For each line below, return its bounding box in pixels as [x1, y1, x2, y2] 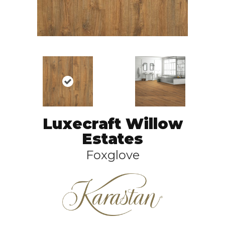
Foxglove [85, 148, 140, 162]
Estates [82, 130, 143, 148]
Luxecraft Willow [42, 115, 183, 133]
